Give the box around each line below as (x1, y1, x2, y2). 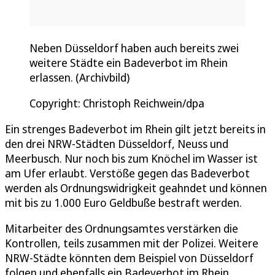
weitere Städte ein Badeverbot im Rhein (29, 55, 228, 70)
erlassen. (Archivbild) (29, 69, 130, 85)
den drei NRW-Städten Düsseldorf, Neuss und (5, 136, 228, 151)
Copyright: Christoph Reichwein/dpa (29, 95, 204, 110)
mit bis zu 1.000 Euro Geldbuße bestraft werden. (5, 195, 242, 210)
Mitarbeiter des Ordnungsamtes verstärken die (5, 220, 238, 236)
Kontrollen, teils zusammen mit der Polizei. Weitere (5, 235, 258, 250)
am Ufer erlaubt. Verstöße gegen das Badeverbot (5, 165, 250, 180)
